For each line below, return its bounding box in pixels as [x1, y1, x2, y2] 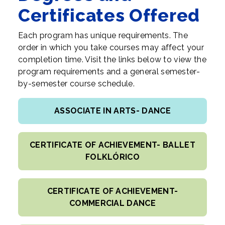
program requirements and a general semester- [18, 67, 200, 77]
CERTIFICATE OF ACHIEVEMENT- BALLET [30, 140, 195, 150]
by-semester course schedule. [18, 79, 135, 89]
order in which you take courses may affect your [18, 43, 204, 53]
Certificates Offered [18, 5, 200, 26]
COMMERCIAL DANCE [69, 198, 156, 208]
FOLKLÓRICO [85, 152, 140, 162]
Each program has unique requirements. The [18, 31, 188, 41]
